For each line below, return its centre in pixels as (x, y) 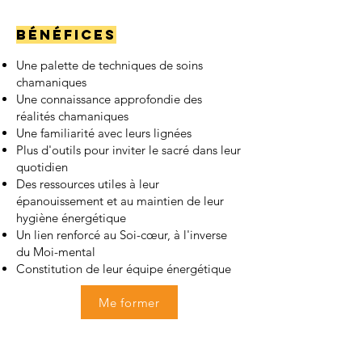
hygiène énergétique (71, 218)
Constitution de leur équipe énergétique (124, 269)
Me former (129, 302)
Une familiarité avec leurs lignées (104, 133)
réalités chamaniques (72, 116)
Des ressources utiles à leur (88, 184)
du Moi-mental (56, 252)
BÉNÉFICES (66, 35)
